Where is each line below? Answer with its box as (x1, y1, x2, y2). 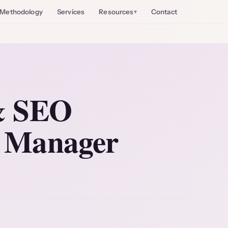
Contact (151, 7, 177, 16)
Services (57, 7, 85, 16)
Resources (99, 7, 134, 16)
